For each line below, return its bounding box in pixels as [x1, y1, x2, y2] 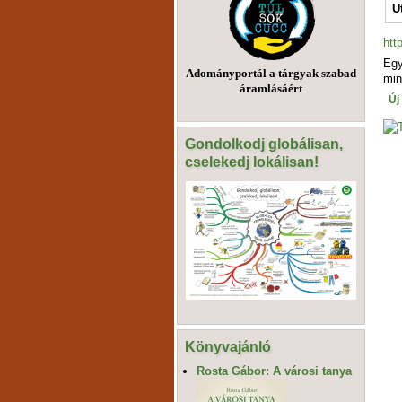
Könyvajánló [185, 338, 271, 355]
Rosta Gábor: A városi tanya [197, 364, 353, 379]
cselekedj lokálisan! [185, 153, 319, 170]
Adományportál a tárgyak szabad [186, 66, 356, 81]
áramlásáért [240, 82, 302, 96]
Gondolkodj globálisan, [185, 135, 343, 152]
